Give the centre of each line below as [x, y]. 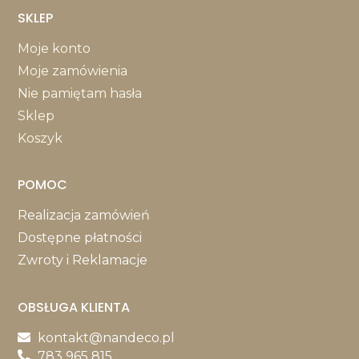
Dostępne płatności [80, 238]
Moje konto [54, 49]
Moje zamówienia [73, 71]
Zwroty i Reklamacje [83, 260]
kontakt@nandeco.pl [107, 337]
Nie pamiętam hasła [80, 94]
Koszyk [40, 139]
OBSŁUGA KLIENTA [74, 307]
